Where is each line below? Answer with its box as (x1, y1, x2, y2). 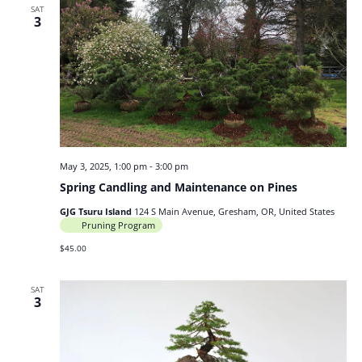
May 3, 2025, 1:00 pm (59, 159, 147, 172)
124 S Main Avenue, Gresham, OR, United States (133, 204, 335, 217)
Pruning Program (81, 218, 155, 231)
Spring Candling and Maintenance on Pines (59, 179, 297, 195)
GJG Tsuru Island (59, 204, 134, 217)
